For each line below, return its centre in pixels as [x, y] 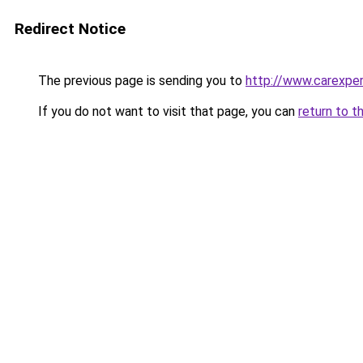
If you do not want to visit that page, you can [167, 111]
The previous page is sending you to [140, 81]
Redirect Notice [70, 29]
